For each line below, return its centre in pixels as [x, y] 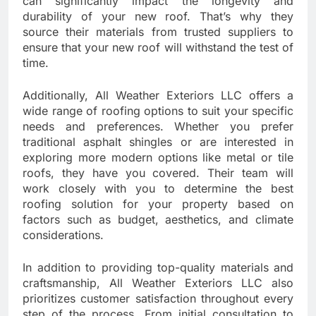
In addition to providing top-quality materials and [158, 268]
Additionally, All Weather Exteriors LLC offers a [158, 96]
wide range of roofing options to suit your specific [158, 111]
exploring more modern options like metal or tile [158, 158]
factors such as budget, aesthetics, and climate [158, 220]
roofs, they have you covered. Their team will [158, 173]
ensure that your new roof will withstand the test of [158, 48]
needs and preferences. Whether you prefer [158, 127]
